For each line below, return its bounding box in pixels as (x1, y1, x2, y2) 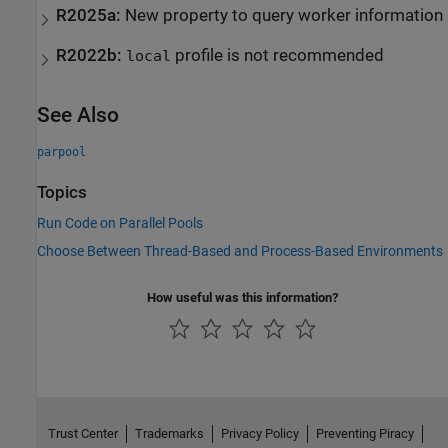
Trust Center (47, 426, 118, 442)
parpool (37, 145, 86, 159)
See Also (37, 102, 119, 127)
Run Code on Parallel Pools (37, 215, 203, 232)
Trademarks (134, 426, 204, 442)
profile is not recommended (171, 46, 385, 65)
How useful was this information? (147, 290, 338, 306)
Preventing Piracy (315, 426, 414, 442)
